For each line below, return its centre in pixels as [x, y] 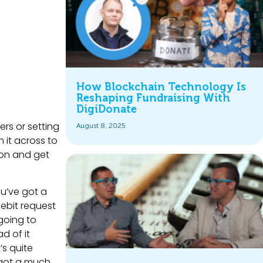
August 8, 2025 [101, 126]
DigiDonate [107, 109]
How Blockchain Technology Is [161, 87]
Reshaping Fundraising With [153, 98]
